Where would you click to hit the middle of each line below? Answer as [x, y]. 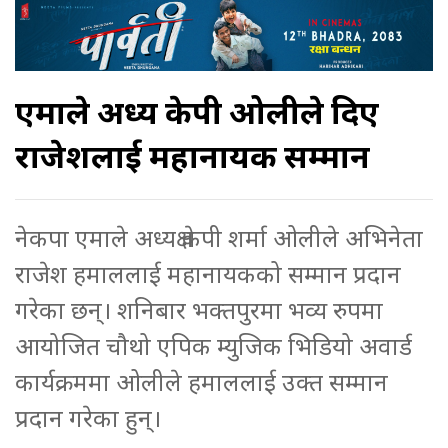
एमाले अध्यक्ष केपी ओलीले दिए [197, 112]
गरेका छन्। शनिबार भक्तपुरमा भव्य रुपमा [199, 309]
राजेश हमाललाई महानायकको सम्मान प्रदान [208, 273]
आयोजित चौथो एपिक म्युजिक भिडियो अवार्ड [213, 345]
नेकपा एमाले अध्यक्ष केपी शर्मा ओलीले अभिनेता [219, 237]
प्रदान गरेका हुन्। [88, 417]
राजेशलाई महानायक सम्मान [192, 156]
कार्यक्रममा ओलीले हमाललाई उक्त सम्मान [201, 381]
